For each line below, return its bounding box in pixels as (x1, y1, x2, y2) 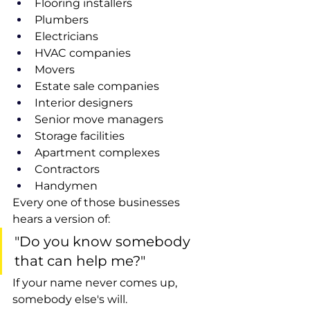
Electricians (35, 30, 98, 43)
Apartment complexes (35, 146, 160, 159)
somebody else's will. (12, 293, 127, 306)
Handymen (35, 179, 98, 192)
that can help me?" (15, 253, 145, 269)
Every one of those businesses (12, 196, 183, 209)
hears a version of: (12, 212, 110, 226)
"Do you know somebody (15, 233, 194, 250)
